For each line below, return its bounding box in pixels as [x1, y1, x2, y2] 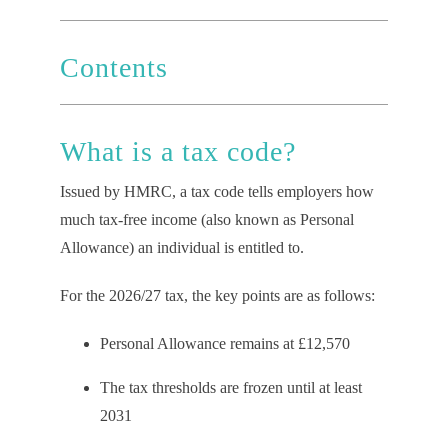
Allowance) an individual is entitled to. [59, 239, 304, 256]
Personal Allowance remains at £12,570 [99, 335, 350, 352]
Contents [59, 52, 168, 83]
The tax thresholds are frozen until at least [99, 379, 362, 396]
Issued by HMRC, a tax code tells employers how [59, 183, 374, 200]
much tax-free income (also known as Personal [59, 211, 354, 228]
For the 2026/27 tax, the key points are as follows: [59, 287, 375, 304]
